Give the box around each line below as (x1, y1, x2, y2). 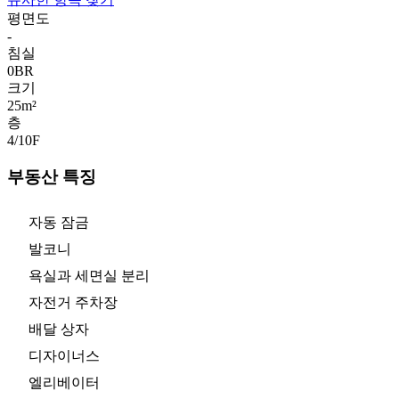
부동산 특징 (7, 167, 96, 187)
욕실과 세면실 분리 (28, 267, 150, 283)
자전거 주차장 (28, 294, 118, 310)
